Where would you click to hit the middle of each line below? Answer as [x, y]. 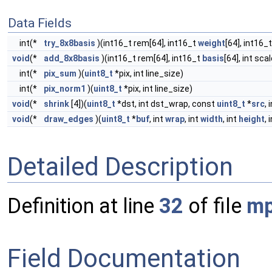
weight [212, 43]
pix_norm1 [65, 89]
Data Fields [40, 23]
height [252, 119]
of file [215, 206]
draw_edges [69, 119]
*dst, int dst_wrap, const [166, 104]
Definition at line [83, 206]
